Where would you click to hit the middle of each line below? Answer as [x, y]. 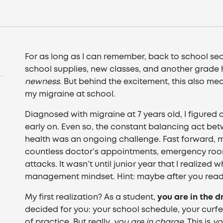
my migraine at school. [70, 94]
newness [43, 82]
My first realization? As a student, [91, 197]
